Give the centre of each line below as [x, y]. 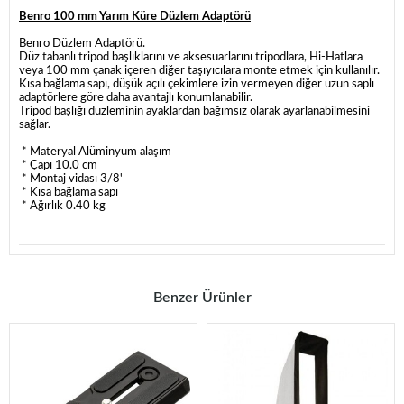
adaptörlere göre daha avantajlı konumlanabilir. [136, 98]
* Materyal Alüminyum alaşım [95, 152]
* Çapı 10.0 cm [58, 166]
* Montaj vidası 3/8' [71, 179]
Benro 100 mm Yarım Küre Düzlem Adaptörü [135, 17]
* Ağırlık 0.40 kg [62, 207]
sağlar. [35, 125]
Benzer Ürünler [202, 298]
